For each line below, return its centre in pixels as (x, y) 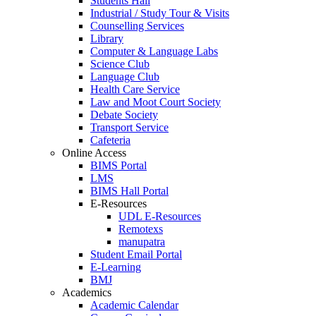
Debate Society (124, 114)
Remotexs (141, 229)
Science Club (120, 63)
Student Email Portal (136, 254)
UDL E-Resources (160, 216)
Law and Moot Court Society (156, 102)
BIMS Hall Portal (129, 190)
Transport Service (129, 127)
